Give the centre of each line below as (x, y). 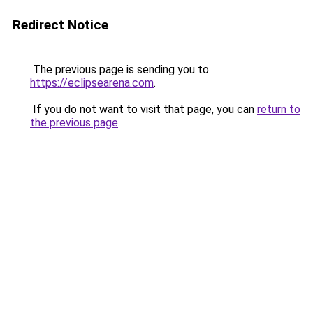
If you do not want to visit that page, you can (144, 109)
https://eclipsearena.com (92, 83)
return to (279, 109)
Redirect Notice (60, 25)
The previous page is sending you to (119, 70)
